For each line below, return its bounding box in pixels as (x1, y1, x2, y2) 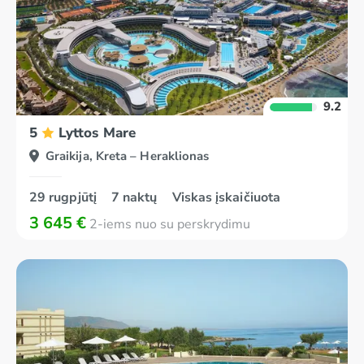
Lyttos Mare (58, 123, 136, 142)
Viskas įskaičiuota (171, 188, 281, 206)
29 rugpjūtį (29, 188, 100, 206)
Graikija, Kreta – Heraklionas (45, 148, 210, 164)
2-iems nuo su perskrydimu (86, 215, 250, 233)
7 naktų (110, 188, 161, 206)
